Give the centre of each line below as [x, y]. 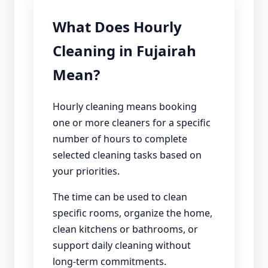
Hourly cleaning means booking [125, 106]
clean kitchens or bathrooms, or [125, 229]
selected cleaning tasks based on [127, 155]
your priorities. [86, 171]
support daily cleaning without [122, 245]
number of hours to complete [120, 138]
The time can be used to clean [120, 197]
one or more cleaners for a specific [132, 122]
